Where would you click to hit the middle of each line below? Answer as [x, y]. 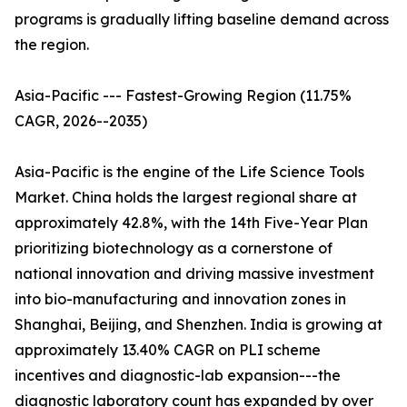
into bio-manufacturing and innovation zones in [180, 299]
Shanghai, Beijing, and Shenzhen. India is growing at [199, 325]
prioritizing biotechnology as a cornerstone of [174, 248]
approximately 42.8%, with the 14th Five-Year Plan [191, 223]
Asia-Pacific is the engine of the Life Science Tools [189, 172]
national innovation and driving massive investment [194, 274]
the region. [52, 45]
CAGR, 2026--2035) [81, 121]
